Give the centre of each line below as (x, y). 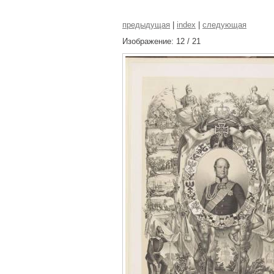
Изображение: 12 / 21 (161, 41)
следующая (224, 25)
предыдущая (146, 25)
